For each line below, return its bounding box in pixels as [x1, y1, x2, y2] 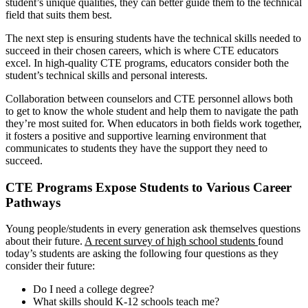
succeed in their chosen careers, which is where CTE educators [5, 44, 278, 56]
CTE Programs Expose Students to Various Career [5, 179, 291, 195]
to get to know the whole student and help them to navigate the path [5, 104, 298, 117]
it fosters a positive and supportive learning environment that [5, 129, 266, 142]
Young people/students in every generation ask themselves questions [5, 223, 300, 235]
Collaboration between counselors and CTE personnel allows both [5, 92, 293, 104]
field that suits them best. [5, 8, 112, 21]
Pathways [5, 195, 60, 210]
